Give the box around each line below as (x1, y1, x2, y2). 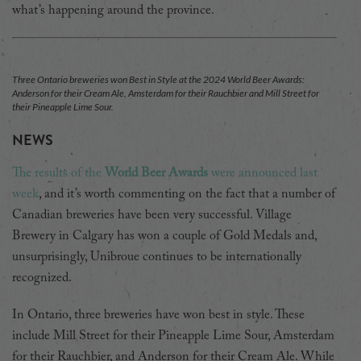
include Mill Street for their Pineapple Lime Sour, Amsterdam (12, 329, 334, 342)
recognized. (12, 271, 75, 284)
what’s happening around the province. (12, 3, 218, 17)
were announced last (208, 166, 317, 180)
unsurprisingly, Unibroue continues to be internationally (12, 250, 301, 263)
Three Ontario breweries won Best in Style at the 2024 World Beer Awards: (12, 73, 305, 85)
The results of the (12, 166, 105, 180)
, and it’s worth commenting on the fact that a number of (39, 187, 335, 201)
